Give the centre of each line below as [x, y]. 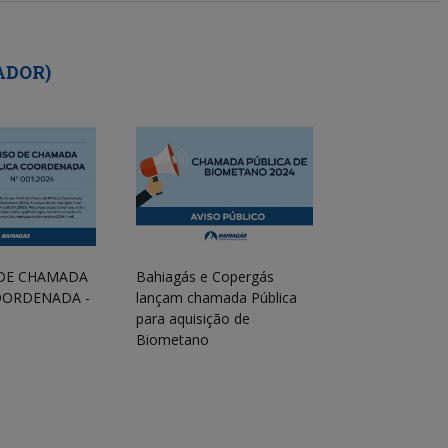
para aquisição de [193, 318]
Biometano [172, 339]
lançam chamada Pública [216, 297]
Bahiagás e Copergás [205, 276]
